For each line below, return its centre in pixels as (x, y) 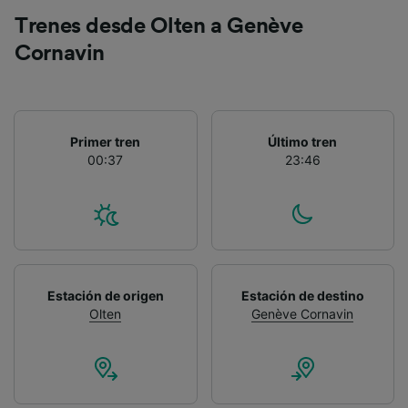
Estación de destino (302, 296)
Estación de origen (105, 296)
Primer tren (106, 142)
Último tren (303, 142)
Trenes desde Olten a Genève (159, 27)
